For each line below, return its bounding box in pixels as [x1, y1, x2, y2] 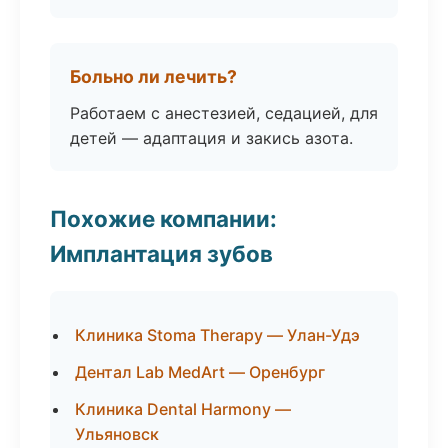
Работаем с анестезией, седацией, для [70, 103, 378, 123]
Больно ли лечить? [70, 66, 237, 87]
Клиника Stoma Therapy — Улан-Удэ [75, 325, 360, 345]
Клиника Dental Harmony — [75, 399, 291, 419]
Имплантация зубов [50, 240, 273, 267]
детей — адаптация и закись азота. [70, 128, 353, 148]
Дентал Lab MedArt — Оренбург [75, 362, 325, 382]
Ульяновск [75, 424, 159, 444]
